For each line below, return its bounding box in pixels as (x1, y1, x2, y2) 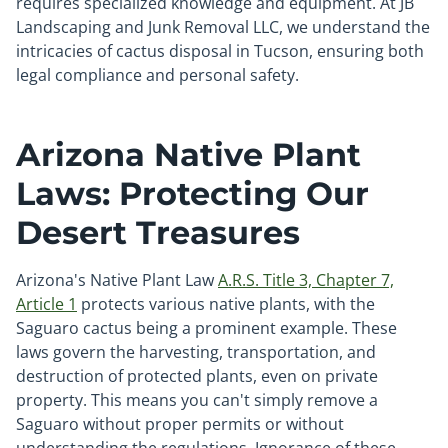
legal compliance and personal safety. (16, 64, 299, 86)
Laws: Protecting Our (16, 174, 369, 213)
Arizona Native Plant (16, 135, 361, 174)
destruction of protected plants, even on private (16, 365, 378, 387)
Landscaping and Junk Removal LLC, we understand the (16, 16, 430, 38)
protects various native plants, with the (77, 293, 375, 315)
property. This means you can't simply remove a (16, 389, 378, 411)
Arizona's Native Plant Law (16, 269, 218, 291)
